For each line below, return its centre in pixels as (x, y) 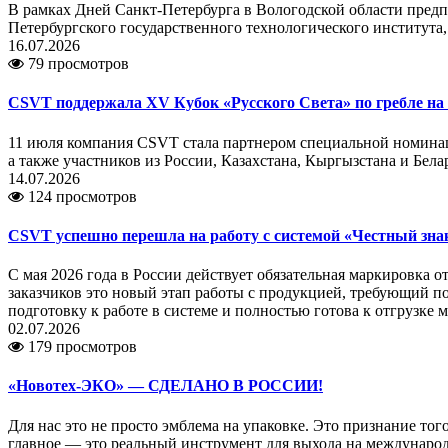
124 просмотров (80, 196)
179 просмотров (80, 347)
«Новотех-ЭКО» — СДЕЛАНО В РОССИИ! (165, 386)
